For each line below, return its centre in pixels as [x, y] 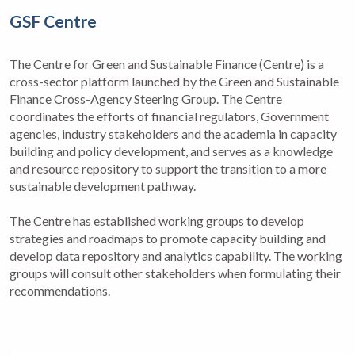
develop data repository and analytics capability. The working [176, 255]
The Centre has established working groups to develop [157, 220]
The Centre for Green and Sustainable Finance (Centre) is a [167, 63]
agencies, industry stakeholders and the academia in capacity [173, 133]
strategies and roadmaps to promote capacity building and [168, 238]
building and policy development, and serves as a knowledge [171, 151]
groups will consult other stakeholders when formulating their [175, 273]
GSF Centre [53, 21]
